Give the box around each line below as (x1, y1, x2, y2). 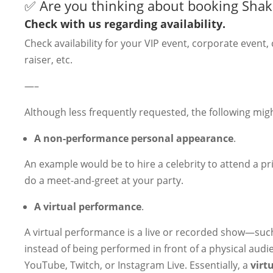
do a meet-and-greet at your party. (24, 173, 183, 187)
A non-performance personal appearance (34, 131, 233, 145)
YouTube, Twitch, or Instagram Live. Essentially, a (24, 258, 250, 272)
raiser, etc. (24, 52, 73, 66)
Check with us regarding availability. (24, 16, 225, 31)
